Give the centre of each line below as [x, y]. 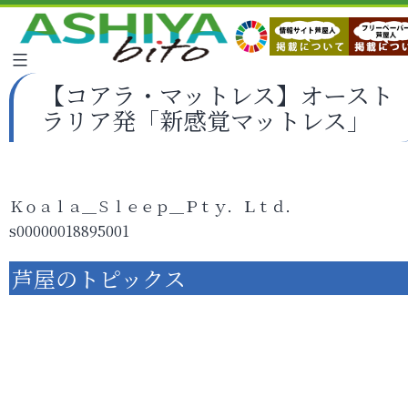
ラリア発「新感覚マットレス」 [206, 120]
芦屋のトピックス [99, 278]
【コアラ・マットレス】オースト [217, 94]
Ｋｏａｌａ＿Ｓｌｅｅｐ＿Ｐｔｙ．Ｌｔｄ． [155, 206]
